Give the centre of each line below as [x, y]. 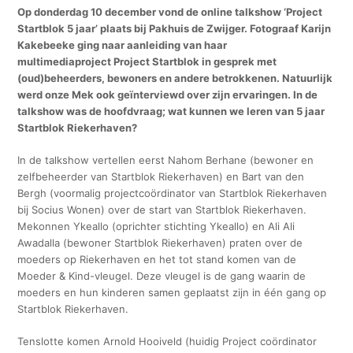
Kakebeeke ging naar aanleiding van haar [123, 45]
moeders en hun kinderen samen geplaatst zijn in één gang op [172, 292]
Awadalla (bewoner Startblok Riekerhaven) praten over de [160, 242]
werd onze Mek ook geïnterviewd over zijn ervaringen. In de [168, 94]
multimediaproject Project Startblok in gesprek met [147, 61]
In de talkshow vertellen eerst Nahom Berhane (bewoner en [166, 160]
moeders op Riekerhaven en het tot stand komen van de [157, 259]
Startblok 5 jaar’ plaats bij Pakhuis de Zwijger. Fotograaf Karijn [175, 28]
